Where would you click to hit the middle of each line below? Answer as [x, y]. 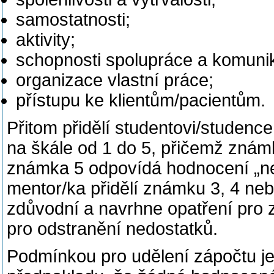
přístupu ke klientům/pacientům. [141, 100]
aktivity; [46, 40]
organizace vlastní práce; [115, 80]
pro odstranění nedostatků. [112, 229]
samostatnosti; [73, 20]
